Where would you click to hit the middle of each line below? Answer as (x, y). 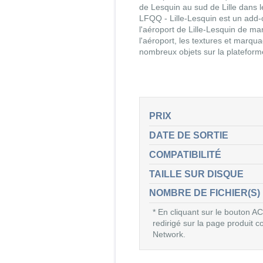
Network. (169, 235)
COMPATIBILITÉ (185, 154)
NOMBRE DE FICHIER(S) (205, 193)
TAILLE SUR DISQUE (196, 174)
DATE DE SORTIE (189, 135)
